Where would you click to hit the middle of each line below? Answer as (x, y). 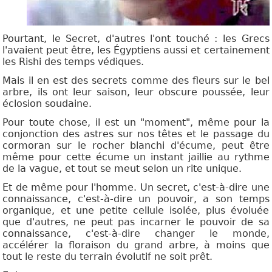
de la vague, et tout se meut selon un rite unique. (122, 169)
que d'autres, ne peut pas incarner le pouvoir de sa (136, 222)
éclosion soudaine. (47, 104)
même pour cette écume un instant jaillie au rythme (136, 157)
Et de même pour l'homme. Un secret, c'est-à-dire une (136, 188)
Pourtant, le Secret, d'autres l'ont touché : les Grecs (136, 39)
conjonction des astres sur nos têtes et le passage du (136, 134)
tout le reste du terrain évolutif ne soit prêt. (108, 257)
